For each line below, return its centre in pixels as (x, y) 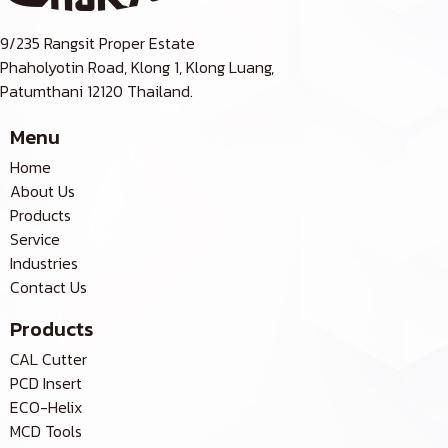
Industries (44, 263)
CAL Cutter (48, 359)
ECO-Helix (46, 407)
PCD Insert (46, 383)
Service (35, 239)
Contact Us (48, 287)
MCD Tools (46, 431)
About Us (42, 191)
